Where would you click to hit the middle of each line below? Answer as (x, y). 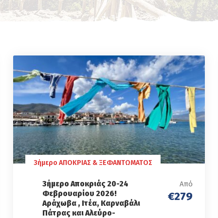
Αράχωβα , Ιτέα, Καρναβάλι (91, 203)
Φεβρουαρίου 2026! (79, 194)
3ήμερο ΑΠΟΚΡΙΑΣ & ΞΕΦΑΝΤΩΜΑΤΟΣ (93, 163)
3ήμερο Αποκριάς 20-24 (85, 184)
